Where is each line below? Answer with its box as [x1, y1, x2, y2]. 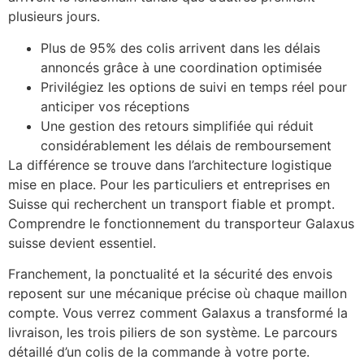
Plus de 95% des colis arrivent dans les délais [41, 39, 320, 56]
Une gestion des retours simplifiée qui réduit [41, 117, 314, 134]
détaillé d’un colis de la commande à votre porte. [8, 344, 310, 361]
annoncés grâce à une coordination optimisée [41, 58, 322, 76]
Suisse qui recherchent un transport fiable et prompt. [8, 195, 335, 212]
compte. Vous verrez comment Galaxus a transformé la [8, 305, 348, 322]
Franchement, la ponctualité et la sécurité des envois [8, 266, 332, 283]
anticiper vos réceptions [41, 97, 189, 115]
